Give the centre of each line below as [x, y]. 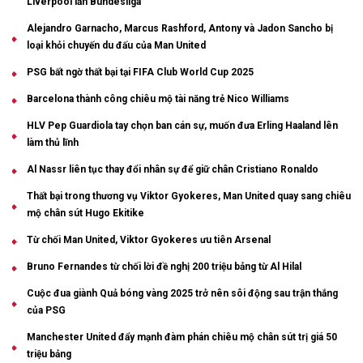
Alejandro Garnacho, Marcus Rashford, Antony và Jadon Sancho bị [180, 28]
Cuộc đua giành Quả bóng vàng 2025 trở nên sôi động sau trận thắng [182, 293]
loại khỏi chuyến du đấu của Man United [116, 45]
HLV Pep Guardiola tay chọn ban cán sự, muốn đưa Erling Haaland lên [182, 125]
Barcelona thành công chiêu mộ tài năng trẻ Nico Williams [158, 98]
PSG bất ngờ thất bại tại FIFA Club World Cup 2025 [140, 72]
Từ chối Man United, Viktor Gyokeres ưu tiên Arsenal [149, 239]
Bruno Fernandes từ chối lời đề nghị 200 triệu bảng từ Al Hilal [164, 266]
